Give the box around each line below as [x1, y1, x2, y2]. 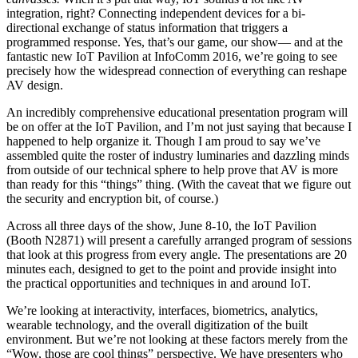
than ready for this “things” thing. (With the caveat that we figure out [6, 177, 351, 192]
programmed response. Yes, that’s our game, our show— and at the [6, 35, 343, 50]
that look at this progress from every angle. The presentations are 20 [6, 248, 347, 262]
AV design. [6, 78, 63, 93]
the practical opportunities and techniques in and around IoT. [6, 276, 311, 291]
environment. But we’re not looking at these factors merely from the [6, 332, 348, 347]
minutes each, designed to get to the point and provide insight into [6, 262, 336, 276]
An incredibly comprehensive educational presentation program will [6, 105, 348, 120]
